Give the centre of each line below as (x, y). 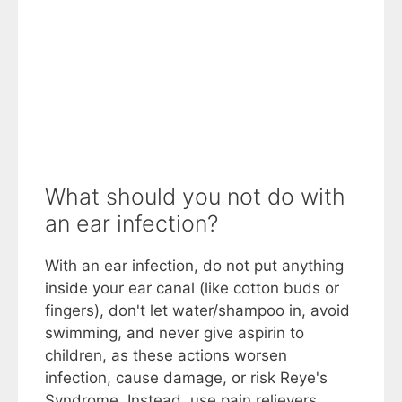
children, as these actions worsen (166, 355)
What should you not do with (195, 196)
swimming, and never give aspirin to (175, 332)
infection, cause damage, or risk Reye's (186, 377)
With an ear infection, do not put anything (194, 265)
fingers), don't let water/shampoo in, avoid (197, 310)
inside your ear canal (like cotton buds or (192, 288)
